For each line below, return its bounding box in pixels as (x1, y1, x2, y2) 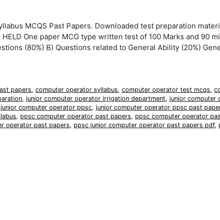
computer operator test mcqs (122, 85, 211, 93)
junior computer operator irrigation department (26, 94, 165, 102)
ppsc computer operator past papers (20, 112, 131, 120)
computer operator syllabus (35, 85, 118, 93)
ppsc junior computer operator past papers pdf (74, 121, 215, 129)
